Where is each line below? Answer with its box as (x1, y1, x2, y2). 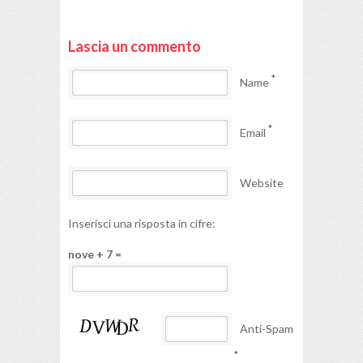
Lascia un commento (68, 36, 201, 55)
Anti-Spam (240, 321, 293, 335)
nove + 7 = (68, 246, 122, 261)
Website (240, 175, 284, 190)
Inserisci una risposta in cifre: (68, 216, 216, 230)
